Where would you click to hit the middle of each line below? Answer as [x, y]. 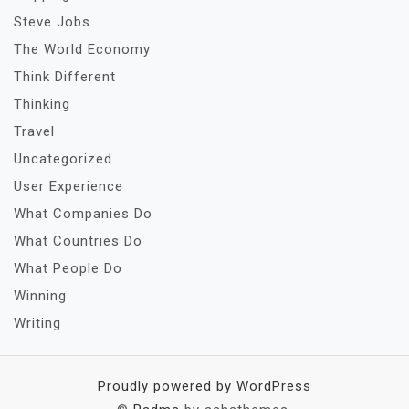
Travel [34, 131]
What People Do [68, 268]
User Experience [68, 186]
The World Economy [82, 49]
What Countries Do [78, 241]
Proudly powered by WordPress [204, 386]
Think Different [65, 77]
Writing [37, 323]
